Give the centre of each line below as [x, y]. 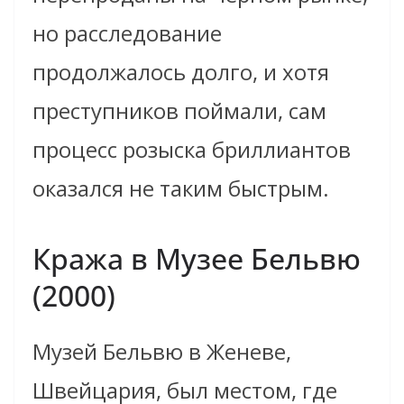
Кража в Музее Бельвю [197, 259]
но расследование [127, 33]
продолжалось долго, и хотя [181, 72]
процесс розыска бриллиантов [192, 150]
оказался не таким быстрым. [181, 188]
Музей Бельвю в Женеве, [162, 352]
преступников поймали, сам [179, 111]
